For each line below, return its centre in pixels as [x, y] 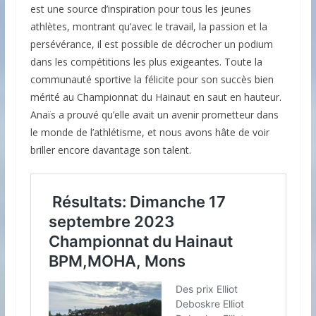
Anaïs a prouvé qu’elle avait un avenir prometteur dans [154, 114]
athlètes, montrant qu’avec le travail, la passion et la [148, 26]
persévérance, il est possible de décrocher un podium [151, 44]
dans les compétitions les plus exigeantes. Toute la [146, 61]
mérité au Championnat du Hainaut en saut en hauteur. [156, 97]
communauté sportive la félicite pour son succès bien [152, 79]
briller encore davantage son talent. [110, 150]
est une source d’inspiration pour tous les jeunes [140, 8]
